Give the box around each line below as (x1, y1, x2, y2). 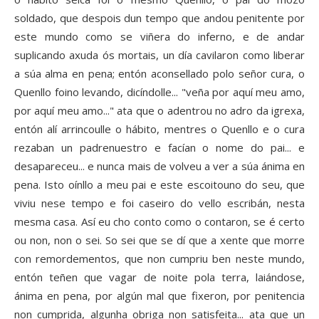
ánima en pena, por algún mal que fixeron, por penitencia (14, 288, 305, 303)
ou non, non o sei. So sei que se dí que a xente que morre (14, 233, 305, 248)
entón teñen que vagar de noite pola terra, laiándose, (14, 270, 305, 285)
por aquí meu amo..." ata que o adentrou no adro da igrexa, (14, 103, 305, 118)
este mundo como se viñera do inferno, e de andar (14, 29, 305, 44)
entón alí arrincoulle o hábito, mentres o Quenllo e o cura (14, 122, 305, 137)
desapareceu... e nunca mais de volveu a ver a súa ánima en (14, 159, 305, 174)
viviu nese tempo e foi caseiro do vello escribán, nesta (14, 196, 305, 211)
